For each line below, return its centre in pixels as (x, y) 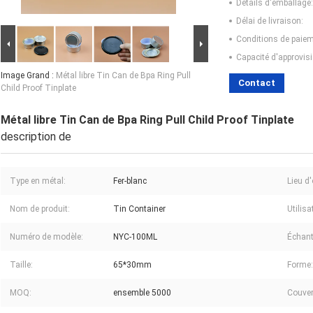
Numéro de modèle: (46, 237)
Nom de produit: (40, 209)
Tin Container (139, 209)
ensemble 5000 (142, 293)
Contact (257, 83)
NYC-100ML (135, 237)
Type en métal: (38, 181)
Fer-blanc (130, 181)
